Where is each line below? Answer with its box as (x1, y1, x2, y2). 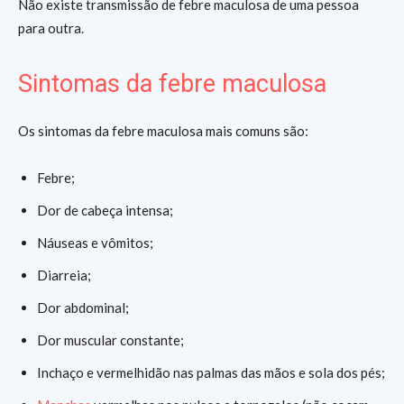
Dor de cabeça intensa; (37, 202, 173, 218)
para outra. (18, 20, 84, 36)
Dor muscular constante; (37, 332, 184, 348)
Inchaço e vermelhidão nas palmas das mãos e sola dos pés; (37, 364, 385, 381)
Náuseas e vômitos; (37, 234, 153, 251)
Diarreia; (37, 267, 91, 283)
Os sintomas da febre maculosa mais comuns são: (18, 123, 308, 139)
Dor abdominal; (37, 299, 129, 316)
